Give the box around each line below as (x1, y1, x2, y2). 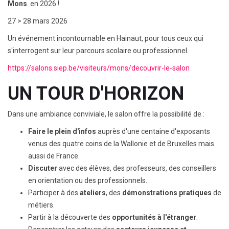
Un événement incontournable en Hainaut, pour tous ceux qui (8, 34, 203, 42)
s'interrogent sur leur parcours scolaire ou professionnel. (8, 47, 189, 55)
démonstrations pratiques (122, 189, 212, 197)
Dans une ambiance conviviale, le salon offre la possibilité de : (8, 110, 204, 118)
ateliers (80, 189, 106, 197)
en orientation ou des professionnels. (28, 176, 147, 185)
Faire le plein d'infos (28, 127, 96, 135)
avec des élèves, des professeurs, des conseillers (57, 164, 216, 172)
